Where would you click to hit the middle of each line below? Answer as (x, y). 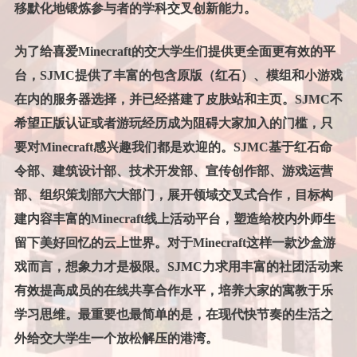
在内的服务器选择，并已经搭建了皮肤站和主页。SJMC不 (178, 100)
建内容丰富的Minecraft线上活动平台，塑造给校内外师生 (175, 219)
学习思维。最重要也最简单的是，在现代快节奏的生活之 (173, 315)
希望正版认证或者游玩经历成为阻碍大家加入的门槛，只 (173, 124)
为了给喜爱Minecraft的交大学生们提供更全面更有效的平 (175, 52)
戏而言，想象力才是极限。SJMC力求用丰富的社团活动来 (178, 267)
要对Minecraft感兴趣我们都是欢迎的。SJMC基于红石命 (173, 147)
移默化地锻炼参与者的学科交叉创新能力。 (135, 9)
